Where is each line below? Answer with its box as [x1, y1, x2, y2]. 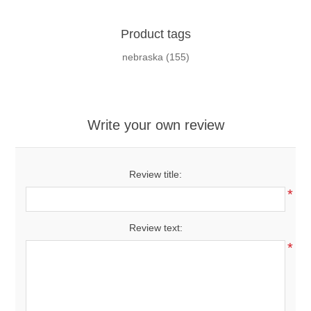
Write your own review [87, 117, 224, 133]
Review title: [129, 169, 182, 180]
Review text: [128, 222, 183, 234]
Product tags [120, 27, 191, 42]
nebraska [121, 51, 163, 63]
